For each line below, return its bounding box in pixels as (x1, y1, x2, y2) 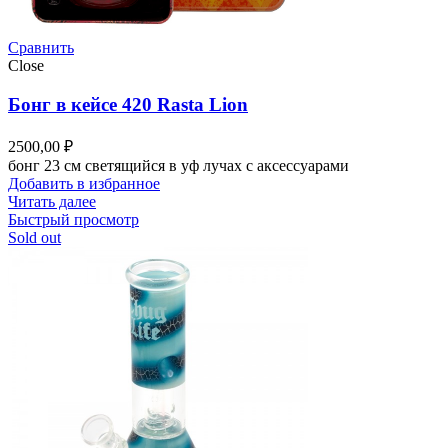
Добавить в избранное (8, 174, 160, 192)
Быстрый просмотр (8, 210, 139, 228)
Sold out (8, 228, 61, 246)
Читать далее (8, 192, 96, 210)
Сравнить (8, 39, 74, 57)
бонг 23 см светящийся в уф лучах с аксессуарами (8, 156, 349, 174)
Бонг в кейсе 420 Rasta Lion (8, 94, 248, 116)
